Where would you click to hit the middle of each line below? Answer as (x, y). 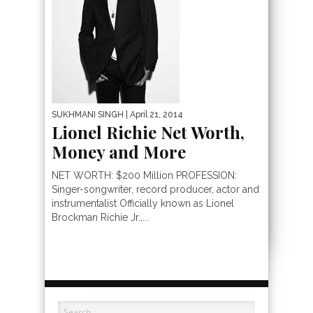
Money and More (119, 151)
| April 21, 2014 (153, 114)
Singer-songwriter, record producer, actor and (155, 189)
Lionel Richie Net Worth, (148, 132)
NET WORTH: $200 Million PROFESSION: (144, 175)
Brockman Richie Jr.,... (100, 217)
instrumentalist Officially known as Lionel (143, 203)
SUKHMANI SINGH (88, 114)
